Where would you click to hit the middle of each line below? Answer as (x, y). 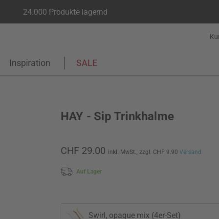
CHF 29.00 (83, 151)
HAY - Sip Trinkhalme (117, 116)
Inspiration (30, 63)
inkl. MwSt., (123, 152)
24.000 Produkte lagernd (65, 12)
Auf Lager (89, 171)
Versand (190, 152)
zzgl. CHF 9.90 (159, 152)
